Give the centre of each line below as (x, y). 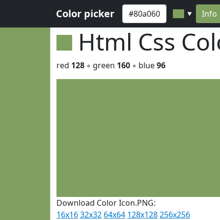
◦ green (101, 65)
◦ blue (143, 65)
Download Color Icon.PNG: (106, 203)
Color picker (85, 14)
